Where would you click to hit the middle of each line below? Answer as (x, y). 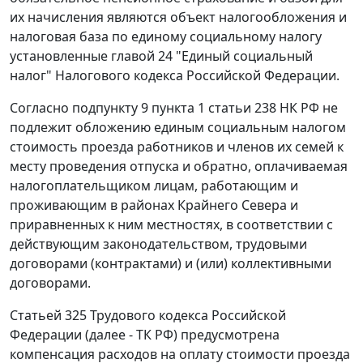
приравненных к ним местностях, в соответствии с (171, 225)
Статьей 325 (48, 316)
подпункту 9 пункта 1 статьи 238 (174, 108)
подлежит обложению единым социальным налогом (178, 128)
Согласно (41, 108)
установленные (60, 56)
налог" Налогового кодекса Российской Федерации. (175, 76)
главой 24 (142, 56)
